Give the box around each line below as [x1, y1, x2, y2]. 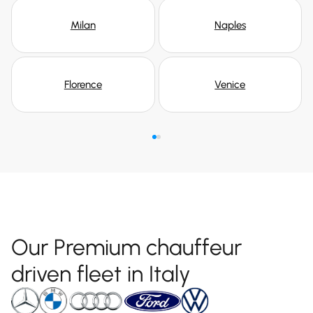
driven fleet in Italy [11, 260, 191, 287]
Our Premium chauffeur [11, 233, 242, 261]
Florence [64, 78, 102, 91]
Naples [214, 18, 246, 31]
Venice [214, 78, 246, 91]
